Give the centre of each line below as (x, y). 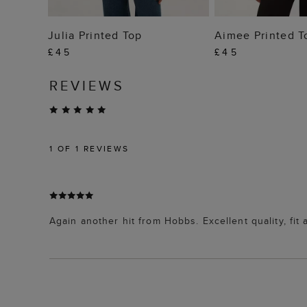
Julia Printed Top (95, 36)
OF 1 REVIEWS (91, 149)
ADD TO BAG (129, 32)
